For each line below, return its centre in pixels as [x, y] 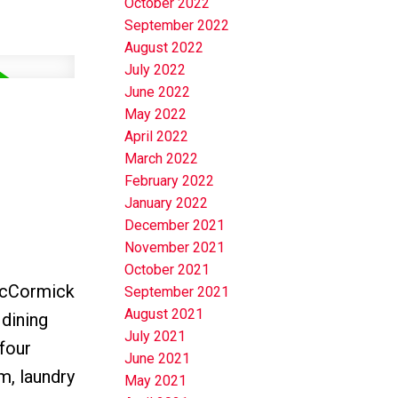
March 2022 [162, 159]
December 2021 [175, 226]
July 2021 [155, 337]
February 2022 [170, 181]
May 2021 [156, 381]
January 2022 [167, 203]
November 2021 [175, 248]
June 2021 [158, 359]
